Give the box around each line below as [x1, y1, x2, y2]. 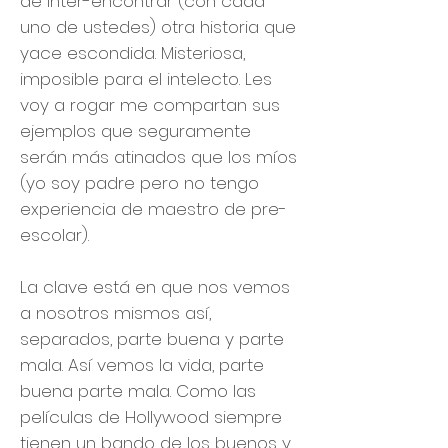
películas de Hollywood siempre [20, 405, 282, 429]
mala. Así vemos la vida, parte [20, 353, 264, 377]
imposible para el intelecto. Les [20, 67, 272, 91]
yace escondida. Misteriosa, [20, 41, 245, 65]
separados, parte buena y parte [20, 327, 284, 351]
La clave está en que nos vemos [20, 275, 290, 299]
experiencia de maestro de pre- [20, 197, 287, 221]
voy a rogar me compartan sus [20, 93, 280, 117]
